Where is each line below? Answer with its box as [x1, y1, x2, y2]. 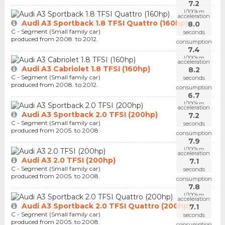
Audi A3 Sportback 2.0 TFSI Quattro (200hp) [21, 201, 191, 211]
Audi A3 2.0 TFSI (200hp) [21, 156, 116, 165]
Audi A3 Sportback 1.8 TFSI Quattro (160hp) [21, 18, 188, 28]
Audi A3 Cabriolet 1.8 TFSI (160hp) [21, 64, 150, 73]
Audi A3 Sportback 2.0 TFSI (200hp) [21, 110, 158, 120]
